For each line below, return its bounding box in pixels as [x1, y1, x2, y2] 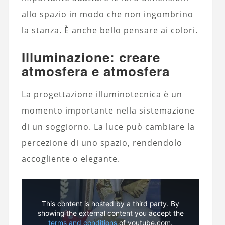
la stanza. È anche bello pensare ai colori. [21, 24, 198, 36]
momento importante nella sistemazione [21, 104, 195, 116]
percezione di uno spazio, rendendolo [21, 137, 182, 148]
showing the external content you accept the [37, 209, 184, 218]
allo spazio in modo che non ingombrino [21, 8, 193, 20]
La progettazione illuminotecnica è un [21, 88, 182, 100]
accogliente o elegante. [21, 153, 120, 164]
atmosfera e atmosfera [21, 61, 170, 80]
